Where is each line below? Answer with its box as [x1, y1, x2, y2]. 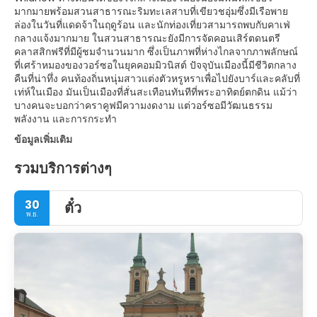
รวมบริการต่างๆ [14, 158, 112, 178]
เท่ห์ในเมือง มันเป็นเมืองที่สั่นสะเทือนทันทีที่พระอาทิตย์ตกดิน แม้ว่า [14, 85, 297, 99]
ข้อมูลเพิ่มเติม [14, 132, 72, 146]
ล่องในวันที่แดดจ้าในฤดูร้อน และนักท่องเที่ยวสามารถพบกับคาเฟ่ [14, 18, 290, 32]
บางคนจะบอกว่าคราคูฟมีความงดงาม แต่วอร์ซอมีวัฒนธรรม [14, 98, 272, 113]
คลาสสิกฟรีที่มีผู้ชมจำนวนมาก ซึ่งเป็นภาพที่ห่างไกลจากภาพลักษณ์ [14, 45, 298, 59]
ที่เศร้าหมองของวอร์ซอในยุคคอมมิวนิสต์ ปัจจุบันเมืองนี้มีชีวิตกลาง [14, 58, 296, 72]
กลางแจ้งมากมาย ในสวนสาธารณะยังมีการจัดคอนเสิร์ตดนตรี [14, 31, 280, 45]
